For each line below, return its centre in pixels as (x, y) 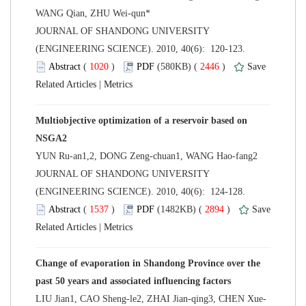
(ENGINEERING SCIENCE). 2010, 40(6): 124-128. (142, 191)
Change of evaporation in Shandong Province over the (148, 263)
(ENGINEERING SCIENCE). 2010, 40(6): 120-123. (142, 48)
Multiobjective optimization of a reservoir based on (141, 120)
